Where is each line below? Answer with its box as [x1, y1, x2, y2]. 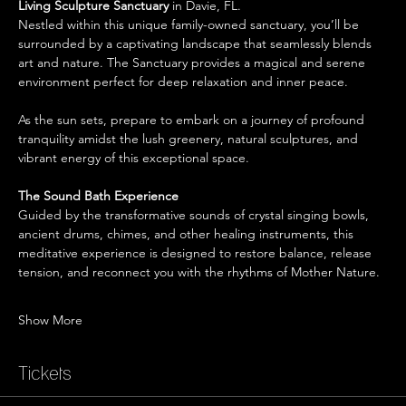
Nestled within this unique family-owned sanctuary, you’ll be [18, 16, 362, 34]
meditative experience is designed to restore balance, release [18, 245, 375, 262]
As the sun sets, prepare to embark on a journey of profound [18, 111, 368, 129]
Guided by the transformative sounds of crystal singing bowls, [18, 207, 372, 224]
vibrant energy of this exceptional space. [18, 150, 249, 167]
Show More [18, 312, 82, 329]
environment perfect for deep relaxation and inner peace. [18, 73, 348, 91]
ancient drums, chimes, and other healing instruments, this [18, 226, 357, 243]
